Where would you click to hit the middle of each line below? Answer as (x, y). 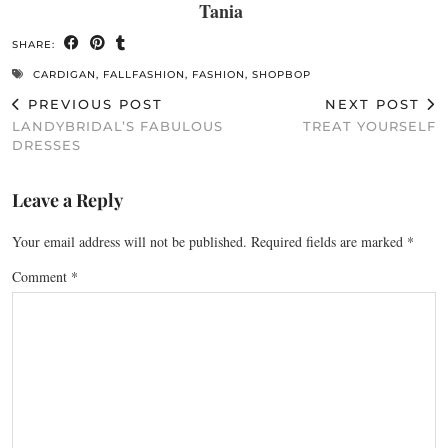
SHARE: (35, 44)
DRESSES (46, 144)
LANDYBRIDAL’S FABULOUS (117, 125)
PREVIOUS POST (92, 103)
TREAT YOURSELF (369, 125)
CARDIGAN (64, 74)
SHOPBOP (281, 74)
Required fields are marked (329, 241)
